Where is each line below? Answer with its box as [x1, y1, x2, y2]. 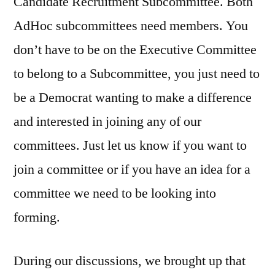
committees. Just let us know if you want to [14, 137, 247, 155]
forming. [14, 209, 60, 227]
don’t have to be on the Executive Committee [14, 41, 257, 59]
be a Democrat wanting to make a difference [14, 89, 252, 107]
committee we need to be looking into [14, 185, 216, 203]
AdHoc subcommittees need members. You [14, 17, 248, 35]
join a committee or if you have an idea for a [14, 161, 250, 179]
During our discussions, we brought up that [14, 252, 246, 270]
